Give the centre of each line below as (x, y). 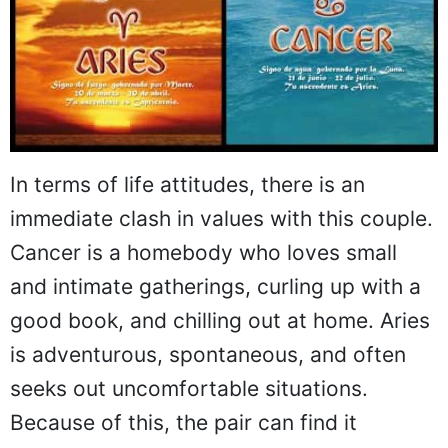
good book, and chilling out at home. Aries (220, 320)
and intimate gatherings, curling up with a (215, 286)
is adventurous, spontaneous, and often (208, 354)
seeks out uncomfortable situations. (189, 388)
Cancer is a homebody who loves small (203, 252)
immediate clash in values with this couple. (221, 218)
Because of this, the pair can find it (183, 422)
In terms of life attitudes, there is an (187, 184)
